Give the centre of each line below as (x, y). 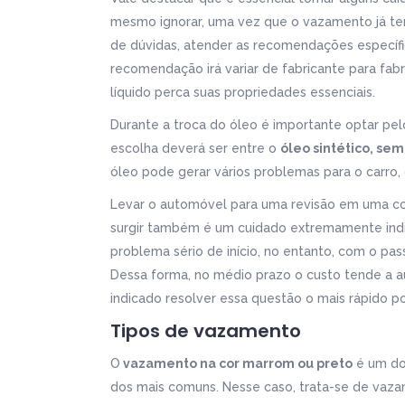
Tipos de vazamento (206, 331)
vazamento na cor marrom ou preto (236, 363)
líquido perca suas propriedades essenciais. (243, 92)
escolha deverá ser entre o (195, 148)
